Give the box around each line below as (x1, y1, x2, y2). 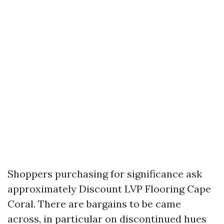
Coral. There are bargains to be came (7, 197, 181, 210)
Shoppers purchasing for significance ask (7, 167, 202, 180)
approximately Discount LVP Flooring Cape (7, 182, 211, 195)
